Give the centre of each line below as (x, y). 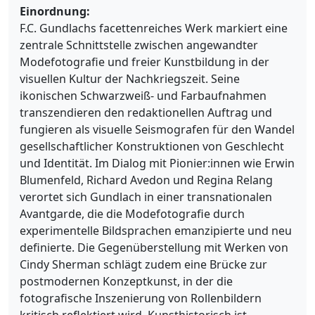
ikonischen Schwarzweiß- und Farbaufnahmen (143, 95)
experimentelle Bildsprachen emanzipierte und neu (156, 230)
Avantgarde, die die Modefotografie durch (132, 213)
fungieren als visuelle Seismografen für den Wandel (157, 129)
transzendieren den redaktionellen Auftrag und (146, 112)
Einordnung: (55, 11)
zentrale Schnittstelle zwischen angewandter (139, 45)
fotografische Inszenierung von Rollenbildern (141, 298)
